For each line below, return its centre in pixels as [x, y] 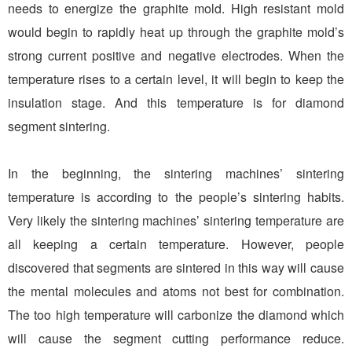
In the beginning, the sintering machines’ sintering [176, 173]
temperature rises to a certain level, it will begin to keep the [176, 79]
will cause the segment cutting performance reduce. [176, 338]
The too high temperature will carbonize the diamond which [176, 314]
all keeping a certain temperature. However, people [176, 244]
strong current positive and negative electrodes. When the [176, 55]
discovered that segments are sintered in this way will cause [176, 267]
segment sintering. [59, 126]
